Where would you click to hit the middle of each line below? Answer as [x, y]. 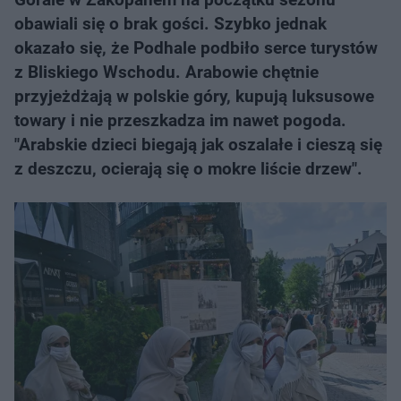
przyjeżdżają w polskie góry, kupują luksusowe [194, 96]
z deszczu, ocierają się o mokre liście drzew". [188, 169]
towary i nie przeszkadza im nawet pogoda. [180, 120]
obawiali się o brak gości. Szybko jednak [171, 24]
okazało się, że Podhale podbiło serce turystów [196, 48]
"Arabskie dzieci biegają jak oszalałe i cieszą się [198, 145]
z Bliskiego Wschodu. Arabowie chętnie [166, 72]
